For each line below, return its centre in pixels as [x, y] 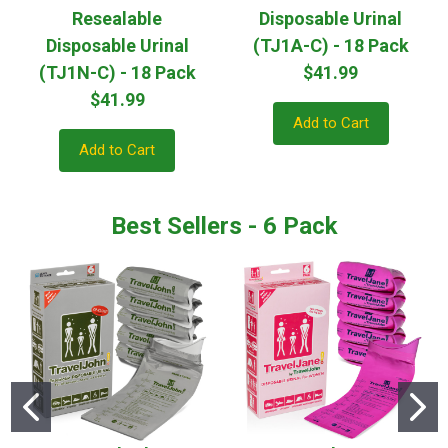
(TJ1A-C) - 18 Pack [330, 45]
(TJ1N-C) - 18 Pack [117, 72]
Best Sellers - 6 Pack [224, 225]
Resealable [117, 18]
